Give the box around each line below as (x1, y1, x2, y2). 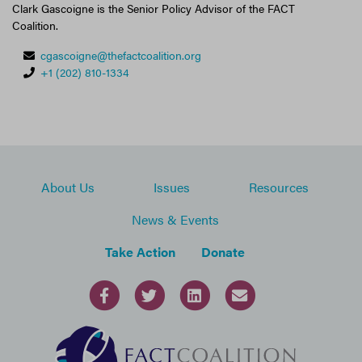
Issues (153, 178, 190, 197)
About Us (41, 178, 95, 197)
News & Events (131, 210, 219, 229)
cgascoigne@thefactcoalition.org (40, 47, 201, 64)
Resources (248, 178, 309, 197)
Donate (201, 242, 245, 262)
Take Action (105, 242, 175, 262)
